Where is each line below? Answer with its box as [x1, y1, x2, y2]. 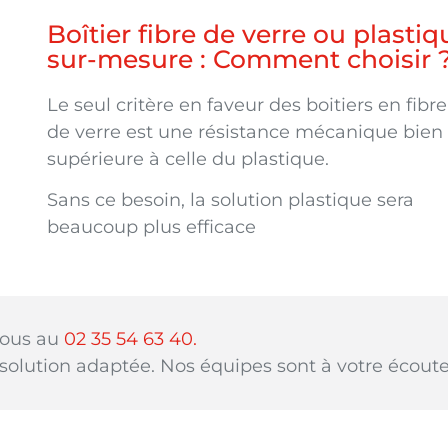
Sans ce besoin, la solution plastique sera [47, 189, 414, 212]
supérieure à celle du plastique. [47, 148, 329, 171]
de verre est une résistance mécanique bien [47, 121, 443, 144]
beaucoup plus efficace [47, 216, 256, 239]
